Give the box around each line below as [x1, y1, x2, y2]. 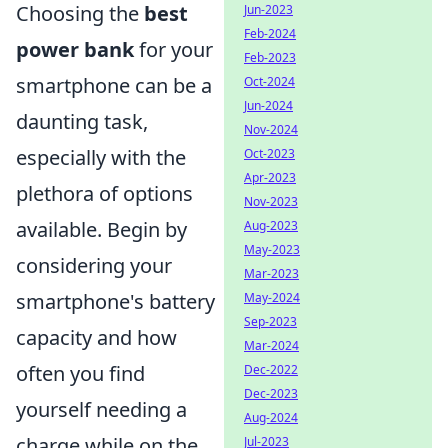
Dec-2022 [244, 361, 298, 378]
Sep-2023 [244, 313, 297, 330]
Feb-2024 [244, 25, 296, 42]
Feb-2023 [244, 49, 296, 66]
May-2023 [244, 241, 300, 258]
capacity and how [16, 324, 177, 351]
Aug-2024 [244, 409, 298, 426]
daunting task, [16, 108, 148, 135]
